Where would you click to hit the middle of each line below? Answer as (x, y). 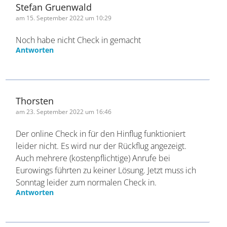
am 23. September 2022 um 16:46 (64, 169)
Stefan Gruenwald (54, 65)
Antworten (35, 107)
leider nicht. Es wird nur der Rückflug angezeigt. (101, 203)
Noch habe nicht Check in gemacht (79, 98)
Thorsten (35, 158)
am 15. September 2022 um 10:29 (64, 75)
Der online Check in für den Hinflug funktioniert (101, 191)
